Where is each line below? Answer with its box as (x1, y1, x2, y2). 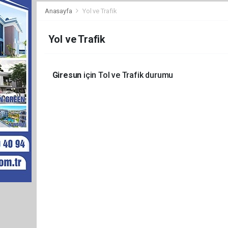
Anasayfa (45, 7, 74, 15)
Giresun (52, 70, 83, 80)
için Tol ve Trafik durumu (83, 70, 174, 80)
